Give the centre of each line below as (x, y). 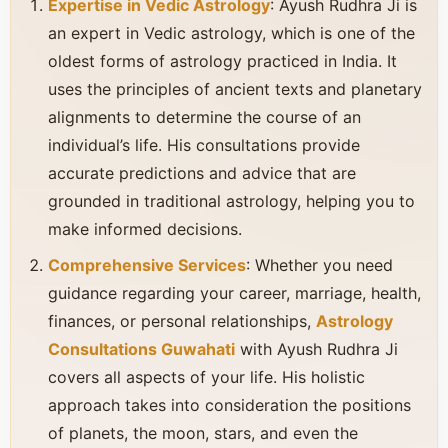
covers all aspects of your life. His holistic (206, 377)
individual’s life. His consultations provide (204, 145)
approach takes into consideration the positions (229, 405)
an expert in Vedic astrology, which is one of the (231, 33)
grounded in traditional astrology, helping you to (231, 201)
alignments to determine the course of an (204, 117)
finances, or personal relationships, (182, 321)
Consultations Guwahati (141, 349)
